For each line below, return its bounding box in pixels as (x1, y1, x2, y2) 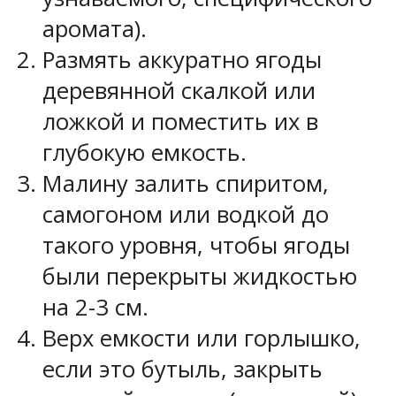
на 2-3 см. (42, 291, 148, 323)
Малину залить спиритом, (42, 167, 329, 199)
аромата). (42, 12, 147, 44)
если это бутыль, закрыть (42, 353, 323, 385)
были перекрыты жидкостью (42, 260, 357, 292)
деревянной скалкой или (42, 74, 316, 106)
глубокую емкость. (42, 136, 247, 168)
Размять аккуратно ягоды (42, 43, 322, 75)
